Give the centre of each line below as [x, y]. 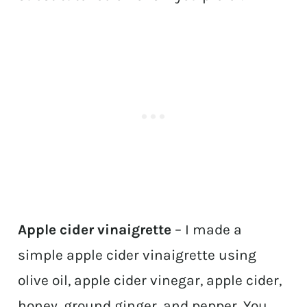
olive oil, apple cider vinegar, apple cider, [150, 281]
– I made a [207, 230]
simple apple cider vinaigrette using [137, 255]
